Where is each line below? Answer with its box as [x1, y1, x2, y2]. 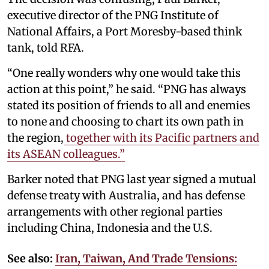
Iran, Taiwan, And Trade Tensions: [55, 251, 237, 265]
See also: [7, 251, 53, 265]
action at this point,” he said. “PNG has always [7, 82, 246, 96]
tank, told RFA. [7, 40, 84, 55]
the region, [7, 130, 64, 145]
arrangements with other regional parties [7, 204, 223, 219]
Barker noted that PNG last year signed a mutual [7, 172, 256, 186]
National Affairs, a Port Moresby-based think [7, 24, 242, 38]
